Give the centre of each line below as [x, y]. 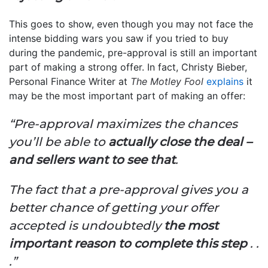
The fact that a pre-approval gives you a [129, 189]
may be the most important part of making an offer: [127, 95]
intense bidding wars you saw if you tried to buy [119, 38]
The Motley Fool [167, 81]
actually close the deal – [180, 141]
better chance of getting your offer [114, 207]
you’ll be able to [59, 141]
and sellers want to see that [92, 159]
